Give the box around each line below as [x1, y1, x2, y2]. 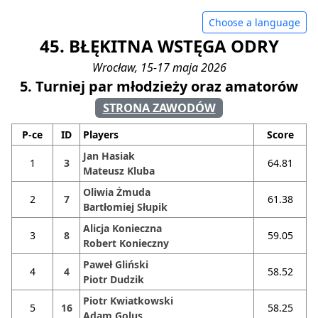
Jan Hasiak [83, 148, 135, 163]
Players [83, 127, 119, 141]
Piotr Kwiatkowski [83, 293, 173, 307]
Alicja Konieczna [83, 221, 162, 235]
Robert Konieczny [83, 236, 169, 250]
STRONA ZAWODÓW [102, 100, 216, 116]
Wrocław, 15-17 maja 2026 [92, 60, 226, 75]
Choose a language [209, 16, 300, 29]
